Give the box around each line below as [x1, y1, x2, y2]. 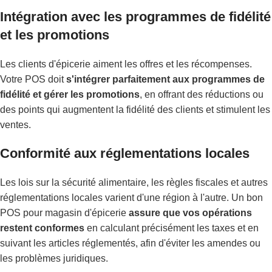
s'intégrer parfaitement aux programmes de [66, 73, 265, 84]
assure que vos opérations [129, 207, 252, 218]
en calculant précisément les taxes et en [84, 222, 259, 233]
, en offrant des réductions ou [140, 89, 263, 100]
